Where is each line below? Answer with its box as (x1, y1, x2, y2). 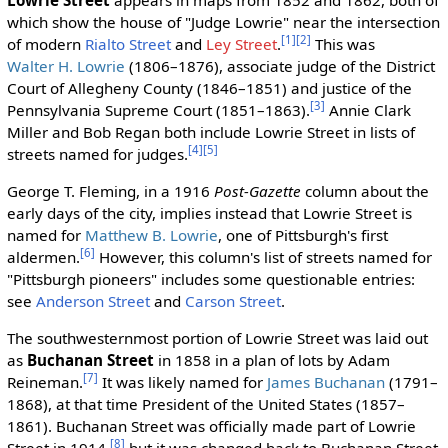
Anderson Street (35, 290, 150, 311)
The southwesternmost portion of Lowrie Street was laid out (6, 327, 428, 348)
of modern (6, 33, 85, 54)
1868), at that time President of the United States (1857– (6, 393, 405, 414)
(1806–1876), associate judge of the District (124, 55, 435, 76)
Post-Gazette (213, 180, 301, 201)
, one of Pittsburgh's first (217, 224, 388, 245)
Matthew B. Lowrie (84, 224, 218, 245)
